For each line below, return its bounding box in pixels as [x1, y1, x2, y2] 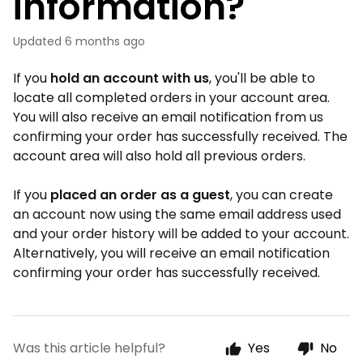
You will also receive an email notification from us [13, 108, 323, 126]
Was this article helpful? [13, 339, 165, 357]
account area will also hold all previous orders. [13, 147, 309, 165]
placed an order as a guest [50, 186, 230, 204]
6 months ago [65, 33, 145, 49]
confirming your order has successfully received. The [13, 127, 348, 146]
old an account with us [58, 69, 209, 88]
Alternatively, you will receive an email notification [13, 244, 330, 263]
